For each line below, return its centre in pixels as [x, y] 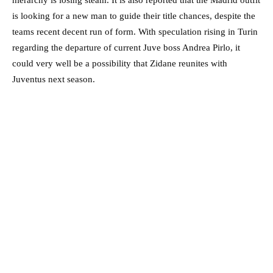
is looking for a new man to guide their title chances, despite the [134, 16]
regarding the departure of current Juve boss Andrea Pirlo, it [126, 48]
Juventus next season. [54, 80]
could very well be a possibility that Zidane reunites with [120, 64]
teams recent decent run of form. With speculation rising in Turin [135, 32]
